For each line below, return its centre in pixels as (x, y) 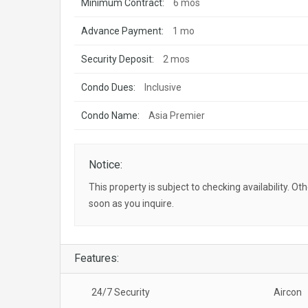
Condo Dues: (108, 87)
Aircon (287, 292)
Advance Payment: (122, 31)
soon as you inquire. (131, 203)
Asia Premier (177, 115)
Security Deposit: (118, 59)
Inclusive (163, 87)
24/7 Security (121, 292)
